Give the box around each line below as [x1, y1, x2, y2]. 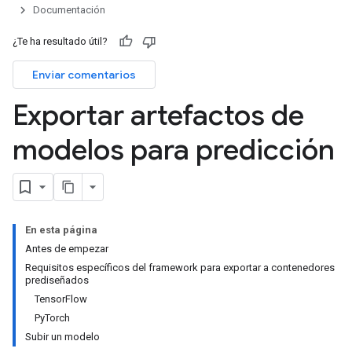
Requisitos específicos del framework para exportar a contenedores [25, 262, 335, 273]
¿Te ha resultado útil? [13, 35, 108, 47]
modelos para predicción [13, 132, 335, 167]
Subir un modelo [25, 331, 100, 343]
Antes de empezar [25, 243, 108, 255]
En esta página [25, 224, 97, 236]
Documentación [33, 4, 105, 16]
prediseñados [25, 274, 89, 286]
